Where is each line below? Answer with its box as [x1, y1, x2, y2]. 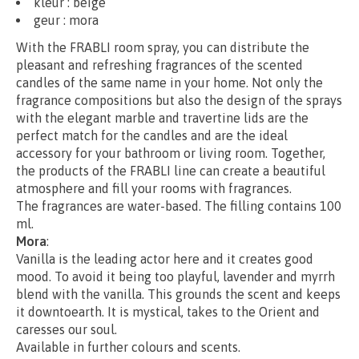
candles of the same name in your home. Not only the [16, 75, 323, 90]
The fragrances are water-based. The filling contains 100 [16, 198, 341, 213]
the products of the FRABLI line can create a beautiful [16, 163, 325, 178]
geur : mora [34, 12, 99, 27]
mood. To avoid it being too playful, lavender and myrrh [16, 268, 335, 284]
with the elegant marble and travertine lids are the [16, 110, 309, 125]
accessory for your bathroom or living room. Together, [16, 145, 325, 160]
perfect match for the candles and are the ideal [16, 127, 288, 143]
